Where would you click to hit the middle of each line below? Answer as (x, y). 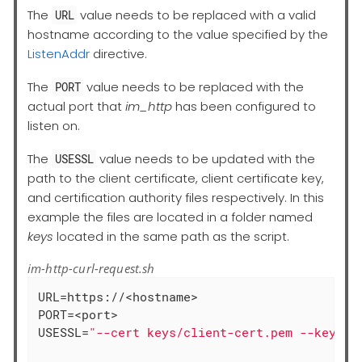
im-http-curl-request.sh (91, 268)
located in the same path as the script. (171, 236)
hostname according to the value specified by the (178, 34)
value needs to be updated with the (206, 158)
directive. (118, 53)
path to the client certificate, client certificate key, (176, 178)
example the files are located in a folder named (170, 217)
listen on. (54, 125)
